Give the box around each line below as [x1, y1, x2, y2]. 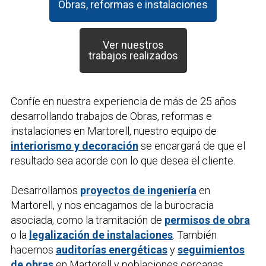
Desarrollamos [10, 183, 80, 197]
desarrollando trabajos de [10, 109, 130, 122]
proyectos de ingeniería [80, 183, 197, 197]
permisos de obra [164, 213, 250, 226]
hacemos [10, 243, 56, 256]
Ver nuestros [102, 38, 164, 51]
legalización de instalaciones [28, 228, 173, 241]
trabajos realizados [88, 49, 178, 62]
